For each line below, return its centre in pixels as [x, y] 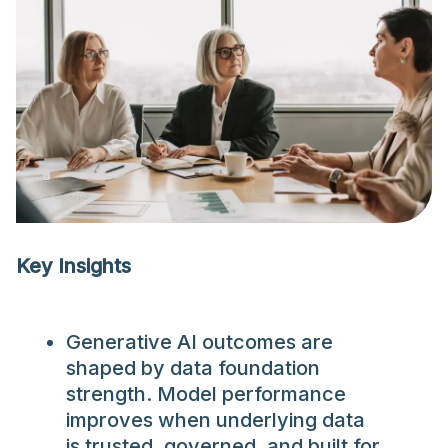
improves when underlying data [215, 420]
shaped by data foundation [193, 368]
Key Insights [76, 266]
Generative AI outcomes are [199, 342]
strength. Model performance [206, 394]
